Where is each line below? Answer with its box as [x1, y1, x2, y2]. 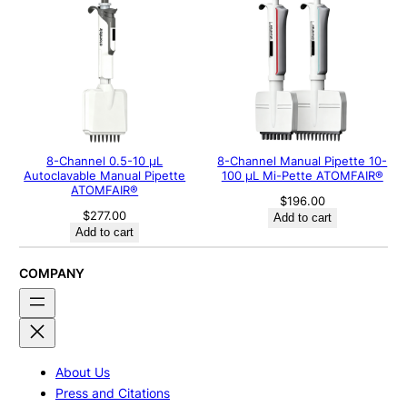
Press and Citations [55, 384, 170, 401]
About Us [55, 363, 110, 380]
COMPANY [18, 265, 84, 282]
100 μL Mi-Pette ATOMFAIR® [221, 168, 383, 183]
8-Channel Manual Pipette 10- [217, 154, 388, 168]
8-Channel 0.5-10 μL [46, 154, 164, 168]
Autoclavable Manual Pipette [24, 168, 186, 183]
